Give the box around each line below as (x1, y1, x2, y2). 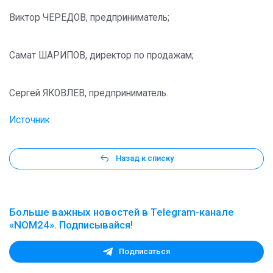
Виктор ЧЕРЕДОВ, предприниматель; (9, 12, 169, 23)
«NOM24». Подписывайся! (9, 218, 133, 231)
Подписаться (119, 247, 170, 257)
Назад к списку (116, 154, 174, 163)
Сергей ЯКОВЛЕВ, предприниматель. (9, 88, 168, 99)
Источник (9, 115, 50, 126)
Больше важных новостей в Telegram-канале (9, 205, 234, 218)
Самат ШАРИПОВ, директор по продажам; (9, 50, 194, 61)
